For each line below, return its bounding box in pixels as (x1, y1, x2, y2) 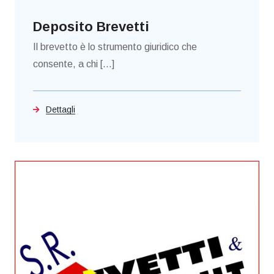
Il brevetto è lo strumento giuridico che (33, 42, 197, 53)
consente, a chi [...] (33, 59, 114, 70)
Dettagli (46, 105, 75, 115)
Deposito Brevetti (33, 19, 149, 35)
